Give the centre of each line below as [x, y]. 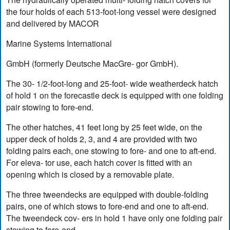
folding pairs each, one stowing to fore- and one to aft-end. [111, 151]
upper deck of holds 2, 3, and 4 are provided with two [102, 139]
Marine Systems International [59, 44]
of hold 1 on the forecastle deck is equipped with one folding [115, 95]
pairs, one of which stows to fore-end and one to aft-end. [108, 206]
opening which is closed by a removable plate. [90, 175]
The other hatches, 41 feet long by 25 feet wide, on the [104, 127]
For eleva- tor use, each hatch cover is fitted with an [99, 163]
